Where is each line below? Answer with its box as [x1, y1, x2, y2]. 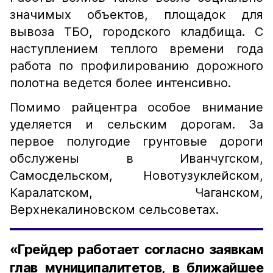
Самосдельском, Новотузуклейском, [10, 168, 263, 183]
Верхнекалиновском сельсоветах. [10, 202, 219, 217]
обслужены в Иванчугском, [10, 151, 263, 166]
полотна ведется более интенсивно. [10, 76, 231, 90]
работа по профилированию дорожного [10, 58, 263, 73]
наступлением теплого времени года [10, 41, 263, 56]
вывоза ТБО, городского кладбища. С [10, 24, 263, 39]
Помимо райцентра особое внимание [10, 100, 263, 115]
